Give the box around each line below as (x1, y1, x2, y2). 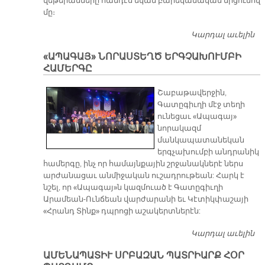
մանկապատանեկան (157, 135, 245, 146)
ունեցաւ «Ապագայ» (157, 112, 237, 122)
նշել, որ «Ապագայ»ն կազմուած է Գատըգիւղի (43, 183, 223, 193)
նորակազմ (157, 124, 202, 134)
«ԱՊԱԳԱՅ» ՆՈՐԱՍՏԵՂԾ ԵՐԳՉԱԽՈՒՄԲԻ (43, 51, 241, 63)
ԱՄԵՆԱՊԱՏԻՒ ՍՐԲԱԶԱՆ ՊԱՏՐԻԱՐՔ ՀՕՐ (43, 250, 244, 262)
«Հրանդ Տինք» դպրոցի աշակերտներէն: (43, 206, 201, 216)
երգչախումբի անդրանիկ (157, 147, 260, 157)
